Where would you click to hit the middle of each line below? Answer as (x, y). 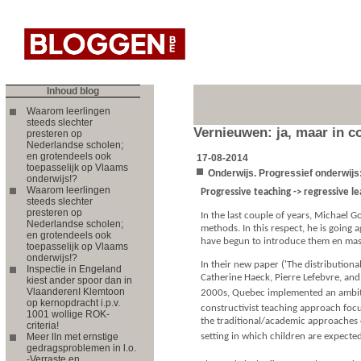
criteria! (43, 325)
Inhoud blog (73, 91)
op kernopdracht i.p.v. (73, 303)
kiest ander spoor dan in (79, 280)
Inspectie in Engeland (74, 269)
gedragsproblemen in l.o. (81, 348)
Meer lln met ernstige (73, 336)
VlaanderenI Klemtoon (76, 291)
